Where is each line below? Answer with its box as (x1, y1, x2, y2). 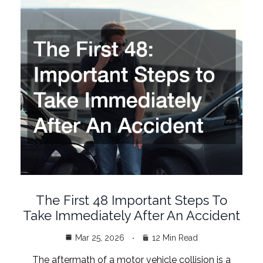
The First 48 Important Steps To (36, 192, 227, 208)
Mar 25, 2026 (75, 232, 124, 242)
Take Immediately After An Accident (23, 207, 240, 223)
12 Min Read (152, 232, 198, 242)
